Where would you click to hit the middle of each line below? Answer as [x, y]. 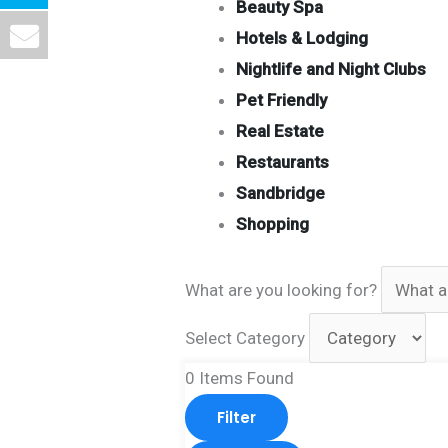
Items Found [245, 377]
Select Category [245, 338]
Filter [237, 417]
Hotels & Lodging [302, 38]
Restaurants [283, 162]
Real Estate [280, 131]
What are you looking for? [281, 289]
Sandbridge [281, 193]
